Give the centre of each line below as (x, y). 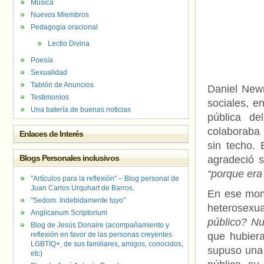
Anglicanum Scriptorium (69, 213)
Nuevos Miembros (60, 15)
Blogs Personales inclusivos (69, 158)
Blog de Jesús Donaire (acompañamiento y (100, 225)
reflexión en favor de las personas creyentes (101, 235)
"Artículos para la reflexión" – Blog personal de (105, 179)
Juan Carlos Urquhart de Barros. (82, 188)
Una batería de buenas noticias (81, 110)
